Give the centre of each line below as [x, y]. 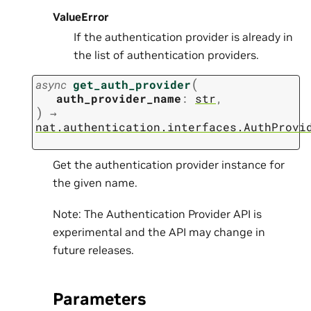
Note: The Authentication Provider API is [157, 213]
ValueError [81, 17]
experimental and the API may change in [159, 232]
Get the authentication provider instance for [169, 165]
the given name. [95, 183]
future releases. [93, 250]
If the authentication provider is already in [183, 37]
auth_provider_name [119, 98]
